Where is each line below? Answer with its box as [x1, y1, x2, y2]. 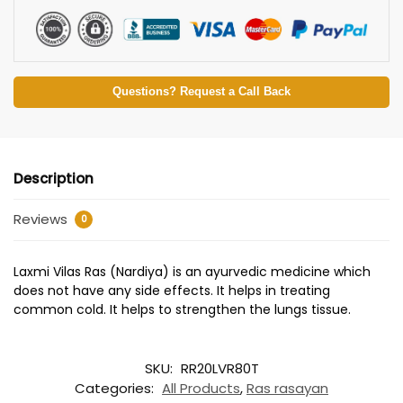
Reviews [13, 210, 71, 229]
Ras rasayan [246, 378, 328, 398]
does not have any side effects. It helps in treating [13, 282, 330, 300]
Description [13, 168, 94, 188]
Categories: [75, 378, 157, 398]
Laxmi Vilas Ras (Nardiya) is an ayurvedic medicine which [13, 263, 371, 282]
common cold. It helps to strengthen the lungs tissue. [13, 300, 351, 319]
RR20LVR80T [180, 358, 259, 378]
